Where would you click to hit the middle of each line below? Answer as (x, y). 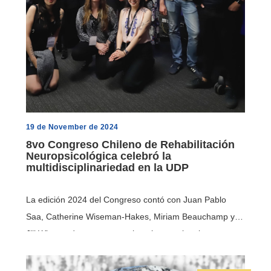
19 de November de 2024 (72, 127)
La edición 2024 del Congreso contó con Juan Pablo (126, 200)
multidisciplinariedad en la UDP (107, 168)
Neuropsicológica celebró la (98, 156)
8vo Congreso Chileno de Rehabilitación (130, 145)
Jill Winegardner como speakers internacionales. (119, 234)
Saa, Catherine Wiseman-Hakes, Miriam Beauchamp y (130, 217)
